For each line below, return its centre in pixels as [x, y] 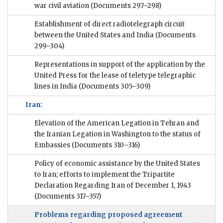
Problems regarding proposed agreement [109, 215]
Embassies [52, 145]
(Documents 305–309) [114, 87]
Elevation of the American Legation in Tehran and [117, 123]
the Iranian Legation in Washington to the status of [117, 134]
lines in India [56, 87]
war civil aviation [62, 6]
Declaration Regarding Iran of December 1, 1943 [113, 186]
